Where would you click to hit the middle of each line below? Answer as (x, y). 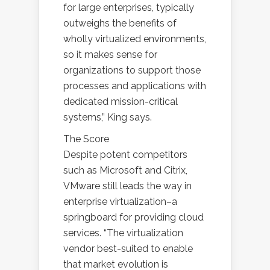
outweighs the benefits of (120, 23)
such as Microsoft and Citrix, (125, 170)
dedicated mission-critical (121, 102)
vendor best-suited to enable (128, 249)
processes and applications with (135, 86)
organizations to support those (132, 70)
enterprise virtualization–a (120, 202)
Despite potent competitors (125, 155)
